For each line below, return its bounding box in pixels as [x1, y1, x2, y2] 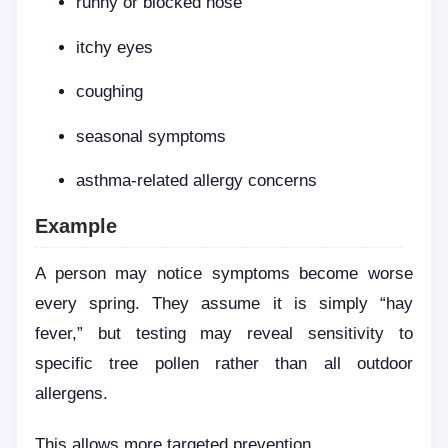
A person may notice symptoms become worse [35, 263, 413, 282]
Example [35, 214, 117, 237]
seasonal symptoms [76, 126, 227, 145]
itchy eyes [76, 37, 154, 56]
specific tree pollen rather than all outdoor [35, 353, 413, 372]
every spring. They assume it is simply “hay [35, 293, 413, 312]
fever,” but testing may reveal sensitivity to [35, 323, 413, 342]
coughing [76, 82, 144, 101]
